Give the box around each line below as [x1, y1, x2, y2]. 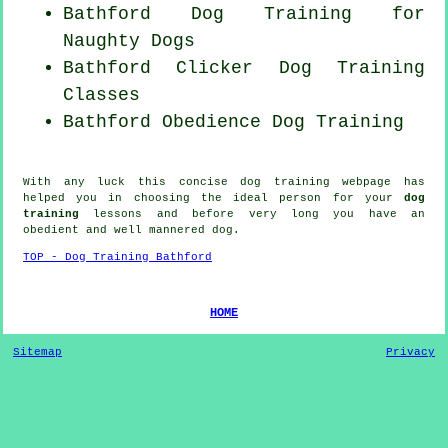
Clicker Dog [176, 57, 312, 78]
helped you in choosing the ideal [23, 191, 280, 204]
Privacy [386, 345, 435, 358]
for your [321, 191, 405, 204]
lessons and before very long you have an [79, 207, 425, 220]
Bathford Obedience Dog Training [63, 111, 404, 132]
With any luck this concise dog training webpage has [23, 175, 425, 188]
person [279, 191, 322, 204]
